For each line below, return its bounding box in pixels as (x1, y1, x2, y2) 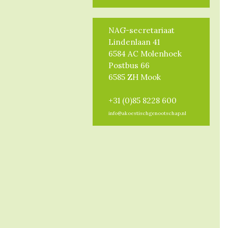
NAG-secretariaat (108, 25, 175, 35)
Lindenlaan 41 (108, 37, 160, 47)
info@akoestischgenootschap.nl (108, 109, 186, 117)
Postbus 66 (108, 60, 150, 70)
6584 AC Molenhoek (108, 48, 182, 59)
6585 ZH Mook (108, 72, 161, 82)
